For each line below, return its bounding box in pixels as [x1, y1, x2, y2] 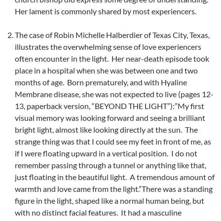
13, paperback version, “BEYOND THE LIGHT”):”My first [15, 101, 204, 111]
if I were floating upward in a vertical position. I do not [15, 148, 197, 158]
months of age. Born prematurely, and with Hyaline [15, 77, 187, 87]
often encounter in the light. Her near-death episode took [15, 54, 209, 64]
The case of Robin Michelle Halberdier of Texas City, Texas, [15, 30, 210, 40]
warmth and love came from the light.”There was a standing [15, 184, 213, 194]
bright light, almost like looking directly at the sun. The [15, 125, 198, 135]
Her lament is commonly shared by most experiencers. [15, 6, 196, 16]
